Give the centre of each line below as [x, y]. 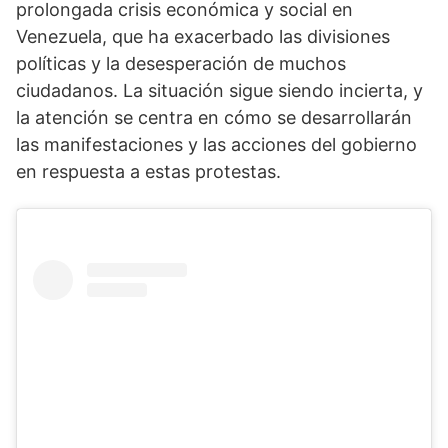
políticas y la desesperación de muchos [181, 64]
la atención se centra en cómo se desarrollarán [214, 118]
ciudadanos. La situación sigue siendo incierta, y [219, 91]
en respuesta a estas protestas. [148, 172]
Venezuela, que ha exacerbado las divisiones [203, 37]
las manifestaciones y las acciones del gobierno [216, 145]
